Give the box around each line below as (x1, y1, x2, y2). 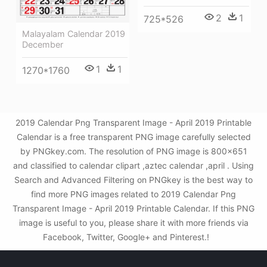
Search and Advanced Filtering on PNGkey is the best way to (14, 175, 253, 185)
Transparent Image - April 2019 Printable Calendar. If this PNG (13, 203, 254, 214)
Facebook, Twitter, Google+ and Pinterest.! (42, 232, 212, 243)
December (22, 39, 63, 50)
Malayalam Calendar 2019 (22, 29, 125, 39)
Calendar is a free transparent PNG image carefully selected (16, 132, 251, 142)
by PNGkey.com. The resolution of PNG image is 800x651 (20, 146, 247, 157)
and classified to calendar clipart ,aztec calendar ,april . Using (13, 160, 254, 171)
